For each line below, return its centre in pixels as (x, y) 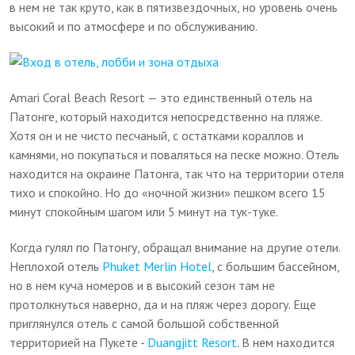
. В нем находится (286, 342)
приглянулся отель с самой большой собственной (145, 323)
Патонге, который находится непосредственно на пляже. (166, 116)
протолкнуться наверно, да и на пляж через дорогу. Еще (163, 304)
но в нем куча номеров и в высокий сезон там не (143, 285)
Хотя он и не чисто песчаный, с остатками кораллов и (157, 136)
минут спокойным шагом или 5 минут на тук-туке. (144, 212)
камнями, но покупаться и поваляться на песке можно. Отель (175, 155)
